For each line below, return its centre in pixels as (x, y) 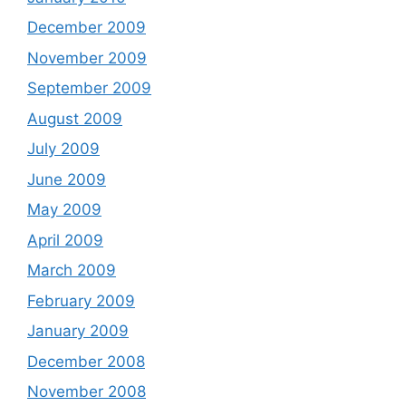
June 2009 (67, 179)
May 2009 (64, 209)
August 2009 (75, 118)
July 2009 (63, 149)
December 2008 (86, 361)
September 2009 (89, 88)
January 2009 (78, 331)
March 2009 (72, 270)
